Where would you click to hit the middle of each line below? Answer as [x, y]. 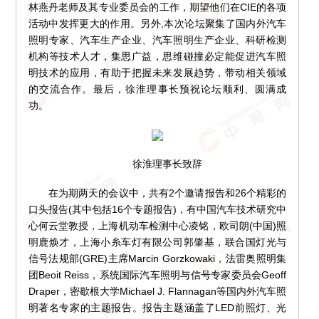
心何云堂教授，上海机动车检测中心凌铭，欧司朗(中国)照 [157, 226]
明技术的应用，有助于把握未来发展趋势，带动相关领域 [157, 73]
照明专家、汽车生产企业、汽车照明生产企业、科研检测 [157, 40]
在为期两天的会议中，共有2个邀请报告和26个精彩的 [157, 193]
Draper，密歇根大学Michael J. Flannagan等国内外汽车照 [157, 292]
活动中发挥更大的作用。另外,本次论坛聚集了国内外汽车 [157, 24]
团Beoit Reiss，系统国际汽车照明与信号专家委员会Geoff [157, 275]
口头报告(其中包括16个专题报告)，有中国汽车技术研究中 [157, 210]
